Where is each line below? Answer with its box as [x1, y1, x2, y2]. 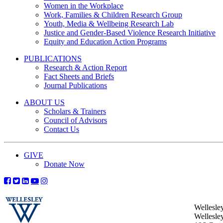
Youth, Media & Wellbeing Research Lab [44, 19, 174, 28]
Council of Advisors [44, 115, 107, 124]
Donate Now [44, 159, 85, 168]
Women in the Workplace [44, 1, 123, 10]
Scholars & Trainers [44, 107, 106, 115]
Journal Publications [44, 81, 107, 90]
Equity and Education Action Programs [44, 37, 167, 46]
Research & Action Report [44, 63, 127, 72]
